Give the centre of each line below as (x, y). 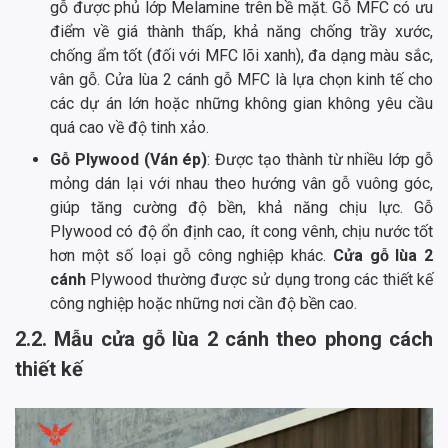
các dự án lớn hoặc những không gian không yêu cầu (241, 104)
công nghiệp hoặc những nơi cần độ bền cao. (203, 304)
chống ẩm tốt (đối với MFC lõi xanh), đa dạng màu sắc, (241, 56)
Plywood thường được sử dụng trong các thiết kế (259, 280)
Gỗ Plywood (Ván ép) (129, 160)
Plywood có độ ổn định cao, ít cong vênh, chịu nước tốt (241, 232)
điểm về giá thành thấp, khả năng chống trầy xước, (241, 32)
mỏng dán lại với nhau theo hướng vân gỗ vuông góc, (241, 184)
